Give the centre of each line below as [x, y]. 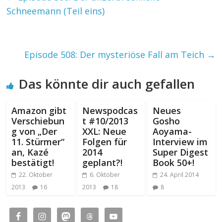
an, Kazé [30, 152]
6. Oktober [105, 174]
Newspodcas [110, 110]
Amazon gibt [39, 110]
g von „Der [34, 131]
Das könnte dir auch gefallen [107, 83]
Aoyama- [172, 131]
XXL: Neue [104, 131]
